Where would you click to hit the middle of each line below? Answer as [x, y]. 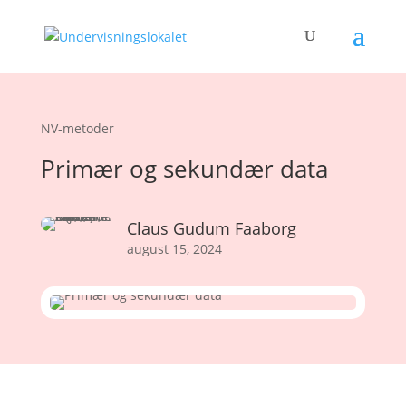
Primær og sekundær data [184, 169]
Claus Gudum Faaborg [211, 228]
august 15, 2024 [174, 249]
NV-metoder [77, 128]
